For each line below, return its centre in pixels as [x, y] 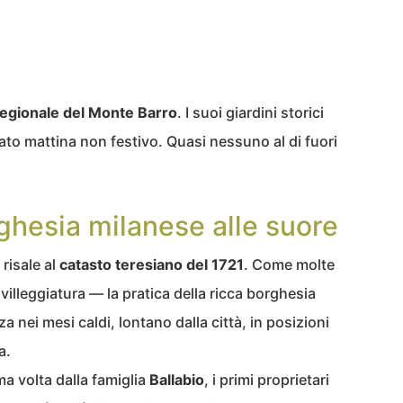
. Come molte [289, 265]
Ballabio [177, 380]
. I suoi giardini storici [251, 113]
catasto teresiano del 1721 [152, 265]
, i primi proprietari [267, 380]
